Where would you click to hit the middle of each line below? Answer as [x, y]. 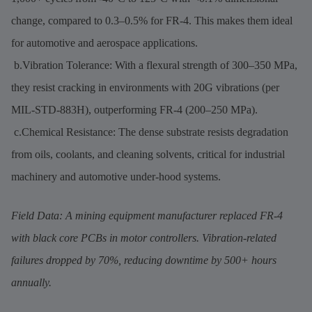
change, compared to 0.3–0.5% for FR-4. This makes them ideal [152, 20]
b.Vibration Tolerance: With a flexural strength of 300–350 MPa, [154, 65]
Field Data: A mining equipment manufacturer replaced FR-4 [147, 215]
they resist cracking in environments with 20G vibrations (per [145, 87]
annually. [31, 282]
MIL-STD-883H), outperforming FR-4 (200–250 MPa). [134, 109]
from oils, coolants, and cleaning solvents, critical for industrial [148, 154]
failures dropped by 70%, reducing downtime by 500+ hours [144, 260]
